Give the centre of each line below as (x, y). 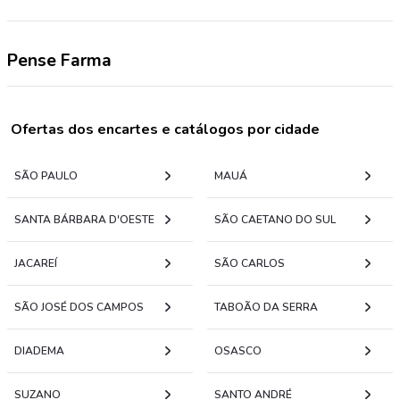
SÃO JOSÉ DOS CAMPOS (79, 307)
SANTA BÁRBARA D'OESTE (84, 219)
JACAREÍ (36, 263)
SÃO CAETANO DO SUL (275, 219)
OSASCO (238, 350)
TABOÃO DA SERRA (266, 307)
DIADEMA (39, 350)
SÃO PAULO (46, 175)
